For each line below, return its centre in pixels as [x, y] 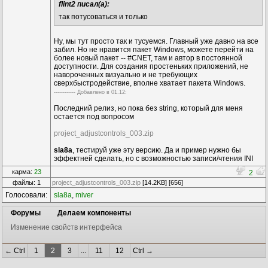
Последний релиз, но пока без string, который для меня [148, 108]
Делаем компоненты [94, 213]
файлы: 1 [26, 182]
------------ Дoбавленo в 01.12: [90, 92]
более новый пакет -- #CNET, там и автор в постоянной [148, 58]
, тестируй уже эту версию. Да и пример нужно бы [157, 150]
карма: [23, 172]
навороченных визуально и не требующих [126, 75]
